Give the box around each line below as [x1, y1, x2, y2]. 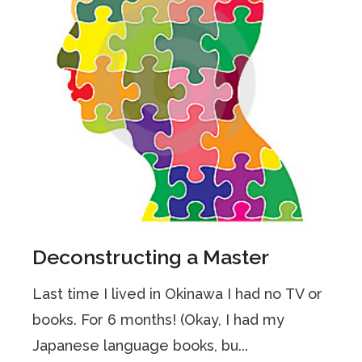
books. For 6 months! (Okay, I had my [32, 311, 285, 329]
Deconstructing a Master [32, 245, 270, 270]
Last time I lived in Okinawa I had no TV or [32, 285, 323, 303]
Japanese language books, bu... [32, 337, 249, 355]
